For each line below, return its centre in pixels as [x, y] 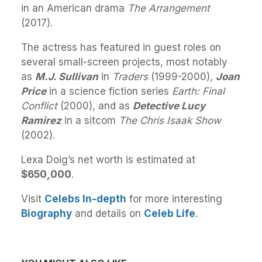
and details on [108, 213]
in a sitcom [90, 120]
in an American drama [74, 8]
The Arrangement [169, 8]
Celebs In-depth [85, 199]
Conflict [39, 106]
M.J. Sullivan [67, 76]
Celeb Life [170, 213]
